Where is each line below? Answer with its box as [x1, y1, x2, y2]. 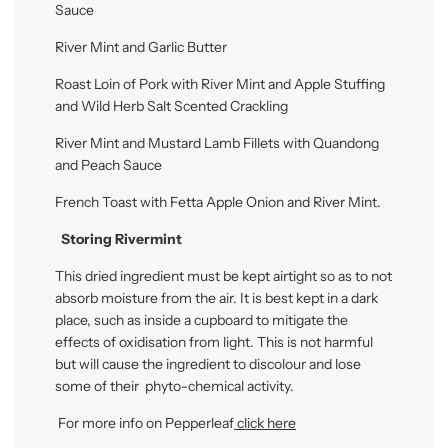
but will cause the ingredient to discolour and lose [55, 354, 361, 373]
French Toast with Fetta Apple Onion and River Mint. [55, 192, 381, 211]
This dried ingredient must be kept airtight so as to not [55, 266, 392, 285]
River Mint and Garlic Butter [55, 37, 227, 56]
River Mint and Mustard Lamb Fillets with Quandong [55, 133, 379, 152]
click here [237, 413, 296, 432]
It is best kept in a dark [240, 288, 378, 307]
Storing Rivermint [58, 229, 182, 248]
